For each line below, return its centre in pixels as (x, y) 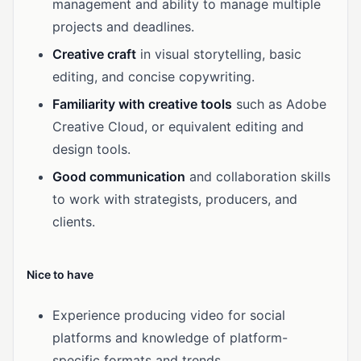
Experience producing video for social (169, 315)
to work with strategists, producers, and (175, 199)
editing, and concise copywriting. (154, 77)
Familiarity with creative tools (142, 104)
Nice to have (60, 274)
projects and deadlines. (123, 27)
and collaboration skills (258, 176)
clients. (74, 222)
